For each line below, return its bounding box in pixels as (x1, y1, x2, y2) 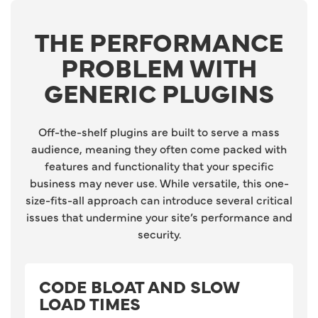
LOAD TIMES (39, 291, 141, 315)
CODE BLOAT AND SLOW (39, 274, 240, 298)
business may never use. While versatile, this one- (29, 175, 289, 191)
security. (137, 226, 181, 242)
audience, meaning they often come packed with (31, 141, 287, 157)
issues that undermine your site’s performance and (26, 209, 292, 225)
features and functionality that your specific (44, 158, 274, 174)
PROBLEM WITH (60, 49, 258, 85)
